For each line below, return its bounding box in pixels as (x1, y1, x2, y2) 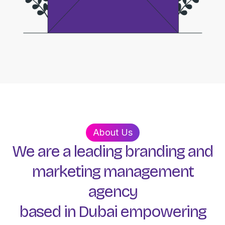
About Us (92, 127, 133, 138)
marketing (32, 162, 100, 181)
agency (88, 182, 137, 201)
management (103, 162, 193, 181)
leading (73, 142, 122, 161)
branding (125, 142, 184, 161)
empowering (120, 202, 206, 221)
